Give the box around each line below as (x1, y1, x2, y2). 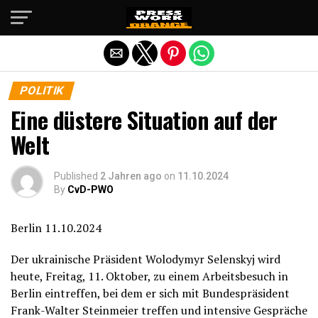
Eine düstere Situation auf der (11, 103, 278, 136)
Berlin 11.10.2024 (11, 220, 102, 236)
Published (54, 170, 98, 182)
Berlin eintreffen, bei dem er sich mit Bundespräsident (11, 285, 290, 301)
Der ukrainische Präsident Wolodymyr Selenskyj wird (11, 251, 280, 267)
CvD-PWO (67, 184, 114, 195)
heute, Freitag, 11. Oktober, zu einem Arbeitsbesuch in (11, 268, 288, 284)
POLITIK (18, 84, 65, 97)
